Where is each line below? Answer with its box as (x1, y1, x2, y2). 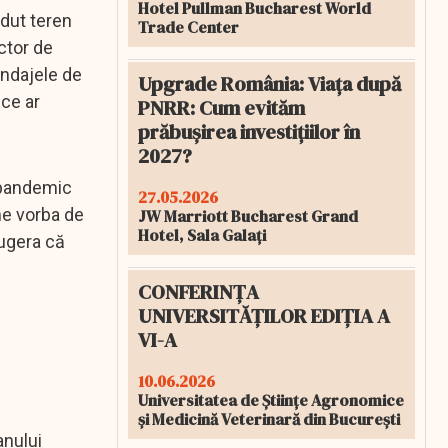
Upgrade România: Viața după (138, 70, 401, 98)
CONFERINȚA (138, 278, 259, 306)
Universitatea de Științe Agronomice (138, 389, 404, 411)
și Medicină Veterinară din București (138, 408, 400, 430)
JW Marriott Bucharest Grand (138, 205, 358, 227)
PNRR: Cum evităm (138, 94, 305, 122)
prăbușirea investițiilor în (138, 118, 360, 146)
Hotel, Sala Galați (138, 224, 266, 246)
